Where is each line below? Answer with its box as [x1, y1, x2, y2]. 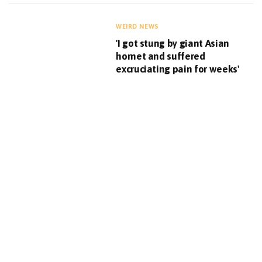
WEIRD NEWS [116, 23, 159, 30]
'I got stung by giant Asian [116, 37, 230, 50]
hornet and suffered [116, 50, 205, 63]
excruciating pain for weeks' [116, 63, 239, 75]
